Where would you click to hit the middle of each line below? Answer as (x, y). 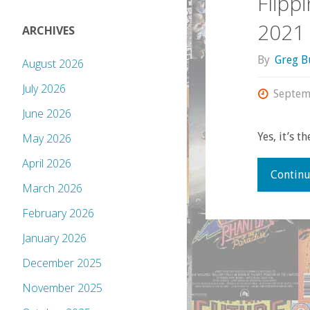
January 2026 (54, 238)
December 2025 (62, 263)
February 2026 (58, 213)
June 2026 (47, 114)
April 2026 (47, 164)
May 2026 (47, 139)
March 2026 (52, 189)
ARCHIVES (48, 31)
